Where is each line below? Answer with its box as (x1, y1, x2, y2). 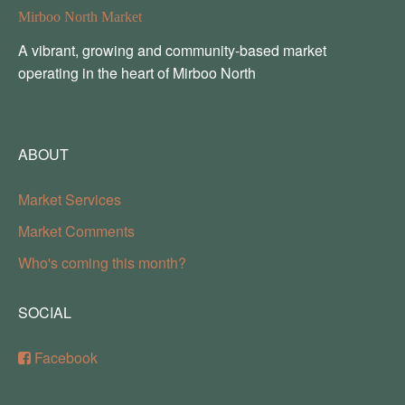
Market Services (18, 188, 121, 210)
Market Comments (18, 220, 135, 241)
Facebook (31, 346, 98, 368)
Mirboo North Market (18, 8, 142, 24)
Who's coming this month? (18, 251, 186, 273)
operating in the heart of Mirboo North (18, 61, 256, 83)
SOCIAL (18, 301, 71, 323)
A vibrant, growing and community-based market (18, 39, 326, 61)
